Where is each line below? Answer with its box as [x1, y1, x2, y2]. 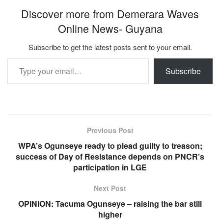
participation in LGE [73, 162, 147, 173]
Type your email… [7, 52, 34, 64]
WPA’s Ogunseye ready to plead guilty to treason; [18, 140, 202, 152]
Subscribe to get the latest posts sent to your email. [28, 42, 192, 53]
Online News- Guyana [57, 21, 163, 36]
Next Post [94, 183, 126, 193]
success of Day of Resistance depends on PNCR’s [16, 151, 204, 163]
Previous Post [86, 125, 134, 136]
